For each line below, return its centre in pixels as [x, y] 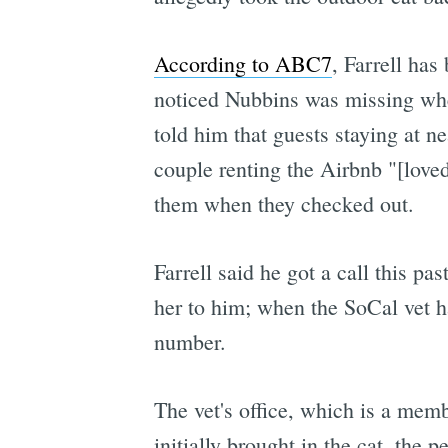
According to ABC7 [242, 64]
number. [189, 342]
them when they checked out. [283, 204]
